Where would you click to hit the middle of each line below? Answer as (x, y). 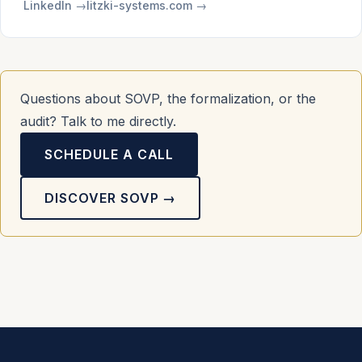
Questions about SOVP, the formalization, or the (168, 99)
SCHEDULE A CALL (109, 155)
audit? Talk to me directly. (98, 122)
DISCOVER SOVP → (111, 198)
